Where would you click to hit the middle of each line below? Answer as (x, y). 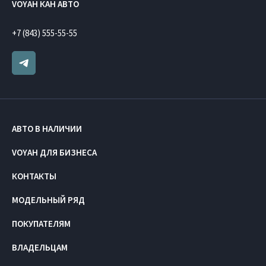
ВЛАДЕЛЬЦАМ (40, 247)
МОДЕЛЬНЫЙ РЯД (48, 199)
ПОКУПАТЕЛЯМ (41, 223)
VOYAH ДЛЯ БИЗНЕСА (54, 152)
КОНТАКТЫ (34, 176)
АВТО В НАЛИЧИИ (47, 128)
